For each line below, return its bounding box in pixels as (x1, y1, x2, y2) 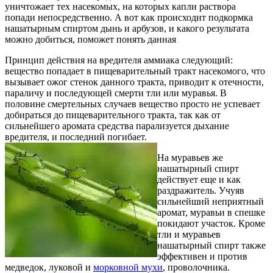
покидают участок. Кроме (157, 218, 265, 229)
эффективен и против (157, 251, 247, 262)
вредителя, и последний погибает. (5, 132, 147, 143)
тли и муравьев (157, 229, 221, 240)
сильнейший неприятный (157, 196, 264, 207)
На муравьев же (157, 152, 223, 163)
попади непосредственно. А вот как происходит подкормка (5, 12, 253, 23)
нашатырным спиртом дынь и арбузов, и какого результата (5, 23, 249, 34)
